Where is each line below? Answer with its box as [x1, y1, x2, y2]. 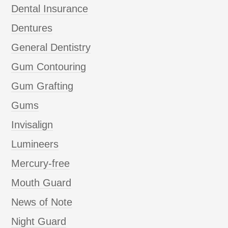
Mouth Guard [11, 177, 72, 188]
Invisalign [11, 119, 53, 130]
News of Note [11, 196, 73, 208]
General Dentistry [11, 41, 91, 53]
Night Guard [11, 215, 67, 227]
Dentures [11, 22, 53, 34]
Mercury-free [11, 157, 70, 169]
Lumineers [11, 138, 59, 150]
